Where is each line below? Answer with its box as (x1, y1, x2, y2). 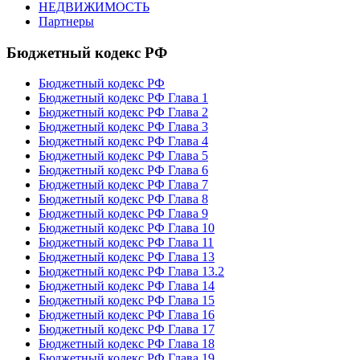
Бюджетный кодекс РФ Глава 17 (39, 322, 215, 337)
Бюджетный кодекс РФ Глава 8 (39, 192, 208, 207)
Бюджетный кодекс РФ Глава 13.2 (39, 264, 224, 279)
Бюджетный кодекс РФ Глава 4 (39, 134, 208, 149)
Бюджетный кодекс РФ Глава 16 (39, 308, 215, 322)
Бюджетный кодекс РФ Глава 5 (39, 149, 208, 163)
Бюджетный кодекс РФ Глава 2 (39, 105, 208, 120)
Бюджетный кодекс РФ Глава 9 (39, 207, 208, 221)
